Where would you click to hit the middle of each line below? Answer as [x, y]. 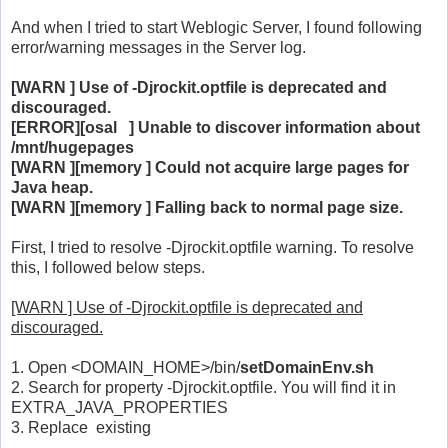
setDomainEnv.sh [307, 367]
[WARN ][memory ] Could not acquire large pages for [210, 167]
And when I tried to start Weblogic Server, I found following [216, 27]
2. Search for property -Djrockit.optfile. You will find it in [203, 387]
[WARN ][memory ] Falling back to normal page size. [207, 207]
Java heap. [52, 187]
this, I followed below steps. [108, 267]
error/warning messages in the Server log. [158, 47]
